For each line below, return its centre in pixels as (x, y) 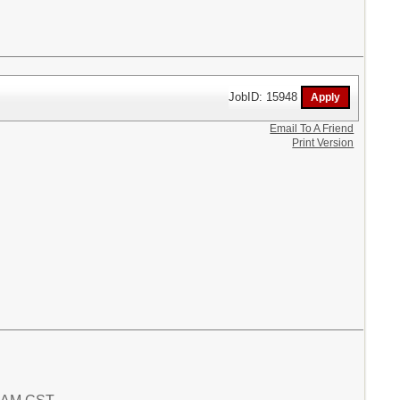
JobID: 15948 (265, 96)
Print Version (323, 142)
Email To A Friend (312, 128)
